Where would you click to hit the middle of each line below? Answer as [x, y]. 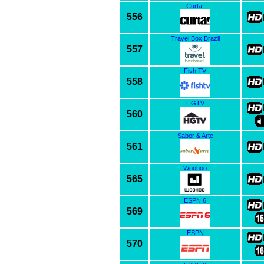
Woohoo [195, 168]
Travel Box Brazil [195, 38]
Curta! [195, 6]
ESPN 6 [195, 200]
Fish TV [195, 70]
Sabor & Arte [195, 135]
